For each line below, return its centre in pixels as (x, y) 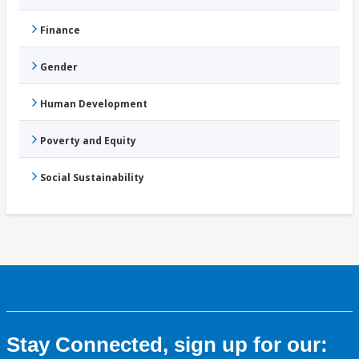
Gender (59, 67)
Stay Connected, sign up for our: (167, 345)
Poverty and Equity (88, 141)
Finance (60, 30)
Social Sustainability (92, 178)
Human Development (94, 104)
